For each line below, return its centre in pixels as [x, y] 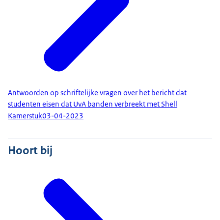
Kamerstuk [25, 116]
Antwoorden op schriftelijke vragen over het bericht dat [97, 93]
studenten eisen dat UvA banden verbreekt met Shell [93, 104]
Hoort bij [30, 150]
